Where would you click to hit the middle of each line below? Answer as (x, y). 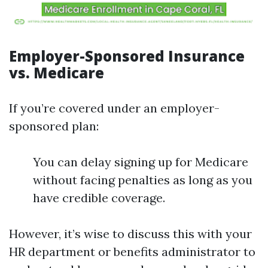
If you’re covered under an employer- (114, 108)
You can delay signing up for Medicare (141, 162)
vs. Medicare (57, 73)
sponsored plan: (54, 126)
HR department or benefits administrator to (132, 252)
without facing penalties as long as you (143, 180)
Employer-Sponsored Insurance (127, 56)
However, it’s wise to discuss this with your (130, 234)
